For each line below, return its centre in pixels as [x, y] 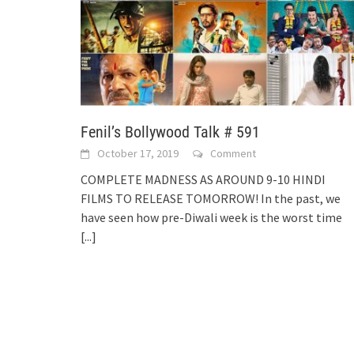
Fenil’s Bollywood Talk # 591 [170, 132]
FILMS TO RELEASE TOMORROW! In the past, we [211, 199]
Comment [233, 154]
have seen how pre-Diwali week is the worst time [211, 218]
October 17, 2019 [138, 154]
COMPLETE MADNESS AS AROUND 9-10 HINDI [203, 180]
